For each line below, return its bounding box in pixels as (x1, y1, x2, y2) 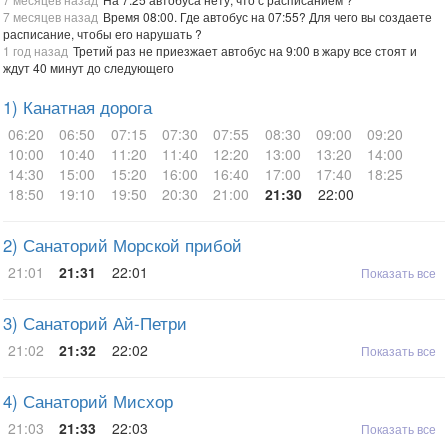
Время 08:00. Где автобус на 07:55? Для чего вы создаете (103, 8, 432, 25)
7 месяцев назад (3, 8, 98, 25)
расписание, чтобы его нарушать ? (3, 25, 202, 42)
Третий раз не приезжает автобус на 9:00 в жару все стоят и (73, 42, 417, 59)
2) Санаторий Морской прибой (3, 233, 242, 257)
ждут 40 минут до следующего (3, 59, 174, 76)
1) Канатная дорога (3, 95, 152, 119)
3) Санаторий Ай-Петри (3, 311, 187, 335)
